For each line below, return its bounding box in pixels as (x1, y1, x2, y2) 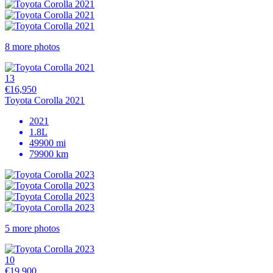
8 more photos (5, 41, 60, 52)
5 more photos (5, 222, 60, 233)
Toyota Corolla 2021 (5, 94, 85, 105)
